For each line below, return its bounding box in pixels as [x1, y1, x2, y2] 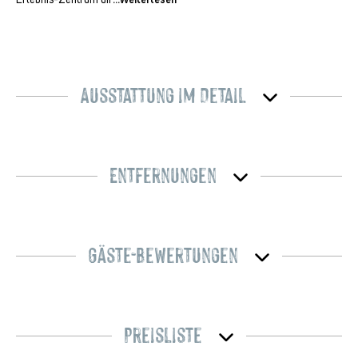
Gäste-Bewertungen [88, 238, 238, 268]
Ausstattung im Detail [80, 78, 246, 108]
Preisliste [124, 318, 202, 348]
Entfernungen [109, 158, 217, 188]
